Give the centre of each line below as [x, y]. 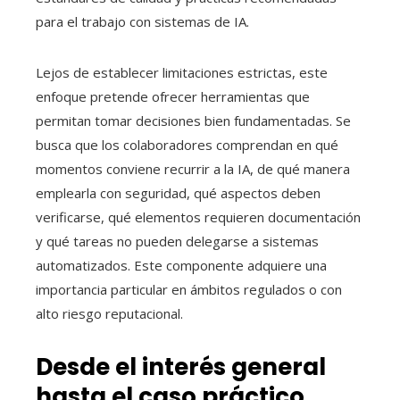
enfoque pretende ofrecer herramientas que [173, 97]
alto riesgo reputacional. [109, 314]
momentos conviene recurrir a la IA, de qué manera [193, 169]
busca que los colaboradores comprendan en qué [187, 145]
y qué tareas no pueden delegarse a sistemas [177, 242]
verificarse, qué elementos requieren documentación [198, 217]
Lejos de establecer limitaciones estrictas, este [182, 73]
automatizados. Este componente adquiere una [181, 266]
